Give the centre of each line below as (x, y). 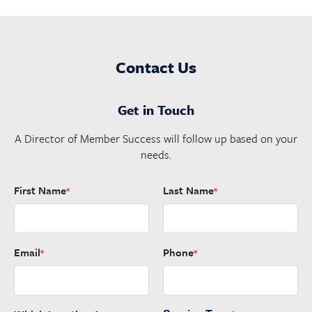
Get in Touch (156, 110)
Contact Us (156, 67)
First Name (40, 190)
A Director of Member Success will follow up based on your (156, 139)
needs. (156, 155)
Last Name (188, 190)
